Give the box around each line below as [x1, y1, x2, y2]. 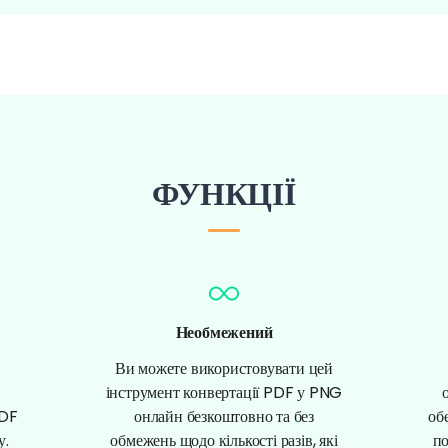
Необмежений [175, 320, 273, 344]
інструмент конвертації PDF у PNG [105, 380, 343, 404]
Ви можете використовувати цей [114, 356, 334, 380]
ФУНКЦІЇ [152, 170, 296, 216]
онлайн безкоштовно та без [133, 404, 314, 428]
